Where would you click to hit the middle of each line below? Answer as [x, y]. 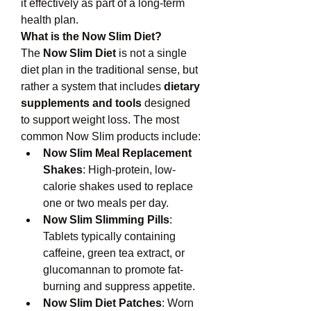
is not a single [151, 53]
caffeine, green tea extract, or [114, 253]
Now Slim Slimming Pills [106, 220]
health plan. [50, 20]
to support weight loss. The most [100, 120]
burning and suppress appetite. [119, 286]
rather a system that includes [92, 86]
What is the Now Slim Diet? [91, 36]
